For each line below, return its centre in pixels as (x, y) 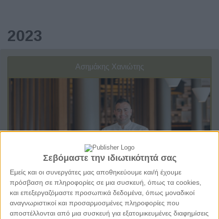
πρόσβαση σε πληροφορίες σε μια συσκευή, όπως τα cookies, (106, 182)
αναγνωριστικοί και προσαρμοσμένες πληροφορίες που (95, 203)
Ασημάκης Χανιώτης (109, 66)
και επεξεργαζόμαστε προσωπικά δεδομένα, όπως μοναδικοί (102, 192)
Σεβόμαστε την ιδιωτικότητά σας (109, 158)
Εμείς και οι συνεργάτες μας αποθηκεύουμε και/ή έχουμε (96, 172)
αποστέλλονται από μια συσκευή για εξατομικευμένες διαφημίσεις (109, 213)
